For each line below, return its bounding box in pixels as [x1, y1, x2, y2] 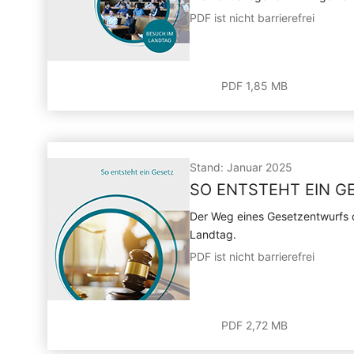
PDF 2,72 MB [221, 318, 288, 332]
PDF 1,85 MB [221, 79, 288, 92]
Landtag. [190, 228, 236, 241]
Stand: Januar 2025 [190, 160, 292, 174]
